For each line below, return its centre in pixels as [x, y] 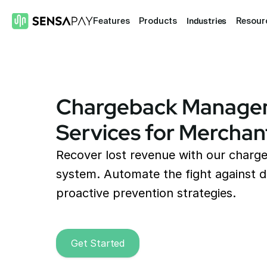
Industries [207, 21]
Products [158, 21]
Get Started [98, 243]
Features [111, 21]
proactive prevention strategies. [146, 193]
